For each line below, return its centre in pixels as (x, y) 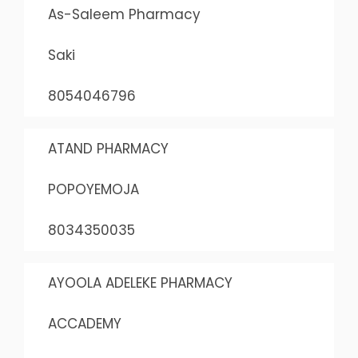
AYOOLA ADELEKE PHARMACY (140, 283)
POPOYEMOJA (93, 189)
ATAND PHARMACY (108, 149)
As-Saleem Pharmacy (124, 14)
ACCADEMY (84, 324)
